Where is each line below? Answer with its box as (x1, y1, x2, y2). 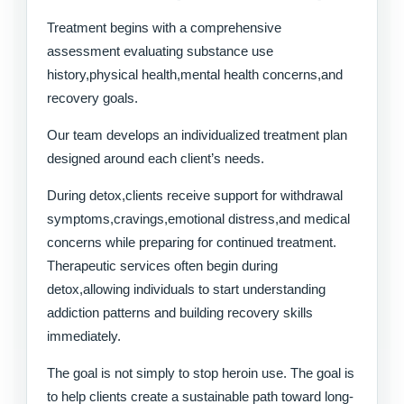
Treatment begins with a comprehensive (47, 19, 281, 35)
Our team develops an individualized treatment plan (47, 126, 347, 142)
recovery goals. (47, 89, 138, 106)
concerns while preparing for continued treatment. (47, 234, 336, 250)
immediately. (47, 327, 121, 344)
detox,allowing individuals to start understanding (47, 280, 326, 297)
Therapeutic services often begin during (47, 257, 278, 273)
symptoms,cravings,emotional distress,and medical (47, 210, 350, 226)
